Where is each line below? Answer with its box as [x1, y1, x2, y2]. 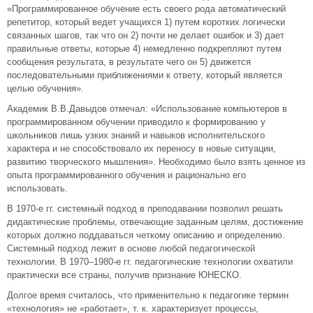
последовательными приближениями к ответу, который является [7, 70, 282, 80]
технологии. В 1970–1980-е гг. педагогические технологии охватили [7, 256, 293, 267]
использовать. [7, 183, 68, 194]
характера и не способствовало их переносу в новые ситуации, [7, 143, 276, 154]
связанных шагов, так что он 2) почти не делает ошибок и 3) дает [7, 30, 284, 41]
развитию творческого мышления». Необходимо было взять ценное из [7, 156, 305, 167]
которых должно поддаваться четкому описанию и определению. [7, 230, 285, 240]
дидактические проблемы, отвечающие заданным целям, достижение [7, 217, 303, 227]
